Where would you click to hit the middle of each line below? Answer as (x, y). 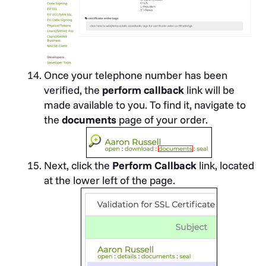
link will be (209, 90)
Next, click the (78, 166)
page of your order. (162, 120)
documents (89, 120)
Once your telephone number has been (136, 75)
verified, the (73, 90)
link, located (225, 166)
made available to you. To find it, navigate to (145, 105)
